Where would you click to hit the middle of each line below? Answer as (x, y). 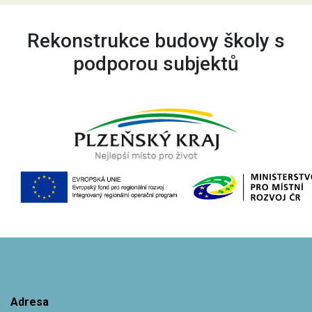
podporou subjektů (156, 64)
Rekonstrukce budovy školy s (156, 41)
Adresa (30, 302)
